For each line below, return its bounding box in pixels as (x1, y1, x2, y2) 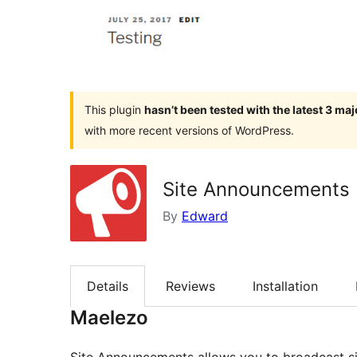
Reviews (166, 277, 215, 294)
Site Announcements (163, 177, 350, 201)
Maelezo (70, 306, 148, 330)
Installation (253, 277, 318, 294)
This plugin (84, 102, 144, 116)
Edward (182, 207, 228, 224)
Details (87, 277, 128, 294)
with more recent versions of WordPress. (84, 123, 294, 137)
